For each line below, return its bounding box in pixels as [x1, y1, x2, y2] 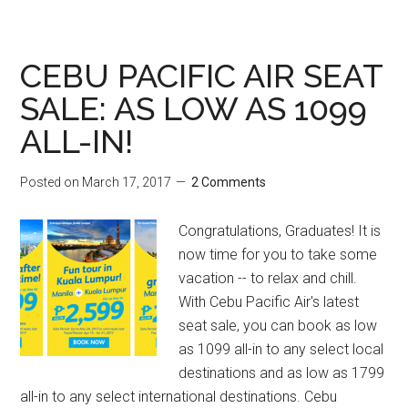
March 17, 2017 [82, 175, 172, 189]
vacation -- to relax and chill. [178, 270, 358, 287]
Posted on [20, 175, 83, 189]
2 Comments [191, 175, 267, 189]
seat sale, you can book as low [178, 317, 378, 334]
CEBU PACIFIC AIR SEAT [20, 56, 383, 95]
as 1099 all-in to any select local [178, 341, 384, 358]
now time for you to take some [178, 246, 378, 263]
